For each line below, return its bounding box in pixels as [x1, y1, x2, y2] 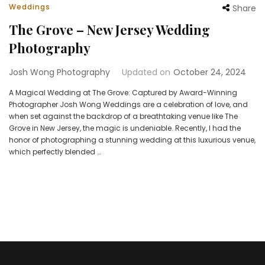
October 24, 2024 [173, 66, 246, 78]
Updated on [122, 66, 170, 78]
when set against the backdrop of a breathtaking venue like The [9, 111, 238, 121]
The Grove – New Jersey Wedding [9, 20, 210, 38]
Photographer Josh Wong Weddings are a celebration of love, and [9, 99, 248, 109]
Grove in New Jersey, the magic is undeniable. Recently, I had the [9, 122, 241, 133]
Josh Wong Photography [9, 66, 110, 78]
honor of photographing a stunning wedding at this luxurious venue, [9, 134, 256, 145]
